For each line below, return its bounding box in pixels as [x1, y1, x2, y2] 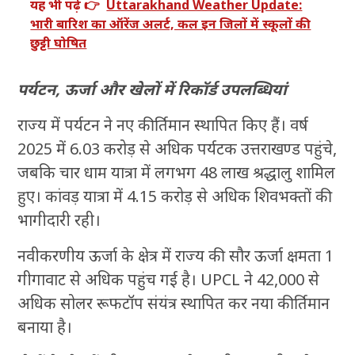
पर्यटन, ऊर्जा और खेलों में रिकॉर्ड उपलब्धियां [17, 78, 288, 101]
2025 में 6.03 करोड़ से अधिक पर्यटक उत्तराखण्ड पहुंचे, [17, 138, 338, 160]
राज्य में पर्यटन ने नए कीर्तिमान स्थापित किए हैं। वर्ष [17, 114, 309, 136]
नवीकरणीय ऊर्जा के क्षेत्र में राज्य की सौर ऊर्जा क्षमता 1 [17, 245, 334, 267]
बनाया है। [17, 316, 73, 338]
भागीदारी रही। [17, 209, 101, 231]
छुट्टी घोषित [30, 34, 87, 52]
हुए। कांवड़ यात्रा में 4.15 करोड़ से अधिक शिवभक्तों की [17, 185, 333, 208]
